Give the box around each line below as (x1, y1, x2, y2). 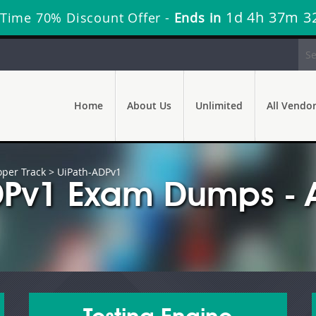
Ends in (169, 9, 226, 26)
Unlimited (195, 99, 243, 112)
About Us (127, 99, 171, 112)
